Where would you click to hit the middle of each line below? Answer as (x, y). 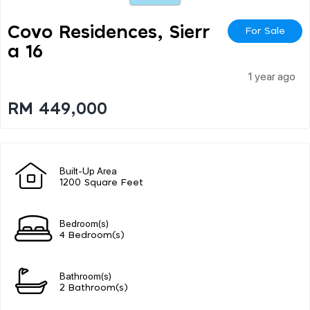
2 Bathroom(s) (94, 288)
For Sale (265, 31)
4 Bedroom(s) (92, 235)
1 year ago (272, 75)
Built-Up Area (88, 170)
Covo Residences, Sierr (109, 32)
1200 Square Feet (101, 183)
